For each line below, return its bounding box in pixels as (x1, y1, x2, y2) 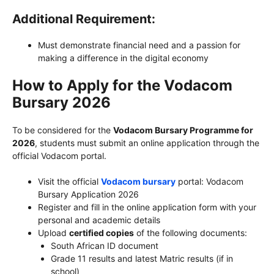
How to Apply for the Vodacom (12, 76, 232, 94)
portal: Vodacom (176, 176, 243, 187)
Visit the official (38, 176, 101, 187)
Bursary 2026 (12, 93, 111, 111)
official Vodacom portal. (12, 150, 106, 161)
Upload (38, 227, 69, 238)
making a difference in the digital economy (38, 52, 209, 63)
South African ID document (51, 240, 158, 251)
